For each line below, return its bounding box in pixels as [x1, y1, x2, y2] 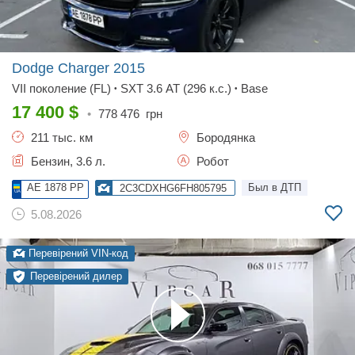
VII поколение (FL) [12, 82, 111, 95]
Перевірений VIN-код [25, 247, 128, 259]
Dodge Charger [12, 60, 113, 76]
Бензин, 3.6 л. [28, 155, 105, 168]
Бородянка [193, 131, 255, 144]
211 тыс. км [28, 131, 93, 144]
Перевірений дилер [30, 270, 122, 282]
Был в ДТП [248, 181, 301, 193]
